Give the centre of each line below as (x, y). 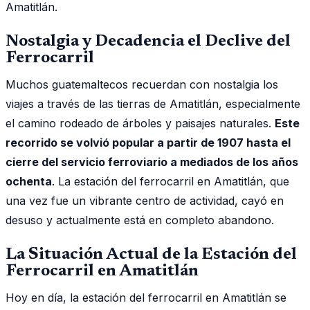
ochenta (29, 181)
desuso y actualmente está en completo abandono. (140, 220)
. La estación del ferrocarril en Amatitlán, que (171, 181)
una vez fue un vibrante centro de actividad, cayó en (145, 200)
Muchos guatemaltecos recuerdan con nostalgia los (142, 84)
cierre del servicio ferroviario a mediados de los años (152, 162)
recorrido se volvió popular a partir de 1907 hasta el (148, 142)
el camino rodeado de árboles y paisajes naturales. (140, 123)
